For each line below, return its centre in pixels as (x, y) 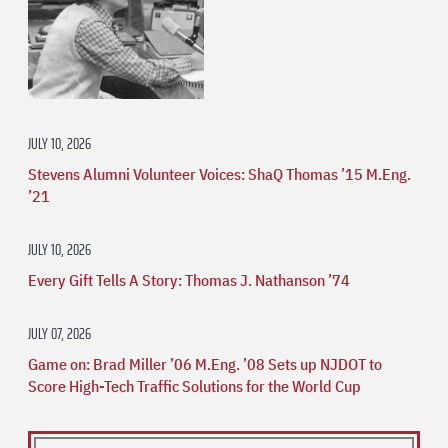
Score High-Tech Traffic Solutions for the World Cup (194, 386)
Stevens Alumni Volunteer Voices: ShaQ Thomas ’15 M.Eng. (219, 174)
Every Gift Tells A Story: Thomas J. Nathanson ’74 (189, 280)
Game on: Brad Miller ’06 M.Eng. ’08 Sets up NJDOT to (205, 364)
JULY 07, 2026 (59, 334)
